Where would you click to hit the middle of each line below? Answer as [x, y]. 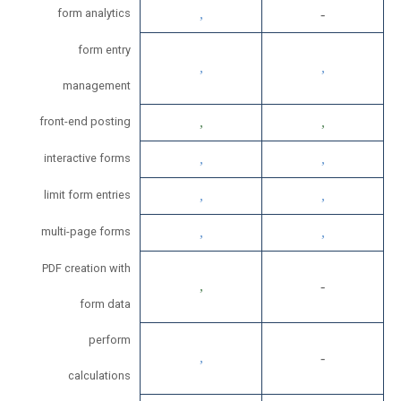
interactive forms [87, 158]
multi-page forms [86, 232]
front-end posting [85, 122]
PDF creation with [86, 269]
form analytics [94, 13]
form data [105, 304]
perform [110, 340]
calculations [99, 376]
